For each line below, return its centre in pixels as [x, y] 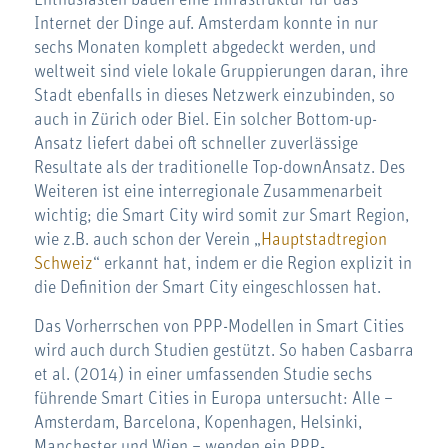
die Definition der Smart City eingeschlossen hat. [207, 287]
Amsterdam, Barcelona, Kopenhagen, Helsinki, [197, 423]
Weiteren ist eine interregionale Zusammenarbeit [208, 191]
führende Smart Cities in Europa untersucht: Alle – [213, 399]
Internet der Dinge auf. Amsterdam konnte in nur [205, 23]
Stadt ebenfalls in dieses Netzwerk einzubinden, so [214, 95]
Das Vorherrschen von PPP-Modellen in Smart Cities [218, 327]
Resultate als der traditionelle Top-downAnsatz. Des [219, 167]
